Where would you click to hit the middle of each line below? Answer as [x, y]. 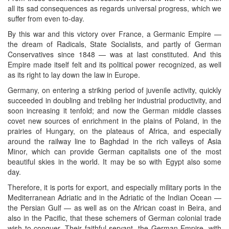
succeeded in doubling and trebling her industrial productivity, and [114, 100]
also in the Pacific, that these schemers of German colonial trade [114, 217]
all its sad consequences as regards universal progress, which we [114, 8]
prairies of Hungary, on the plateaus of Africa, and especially [114, 131]
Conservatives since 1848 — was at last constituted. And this [114, 54]
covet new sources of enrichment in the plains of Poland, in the [114, 120]
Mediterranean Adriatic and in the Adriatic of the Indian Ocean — [114, 197]
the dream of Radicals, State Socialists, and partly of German [114, 44]
